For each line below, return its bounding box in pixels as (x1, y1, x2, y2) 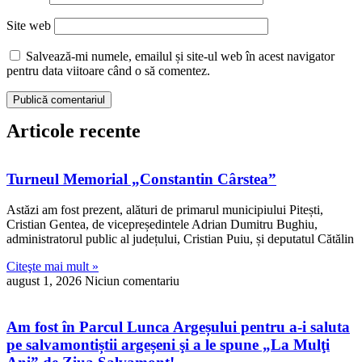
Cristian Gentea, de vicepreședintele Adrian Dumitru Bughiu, (6, 217, 318, 232)
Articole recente (6, 120, 141, 141)
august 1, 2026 (6, 274, 85, 288)
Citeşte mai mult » (6, 259, 99, 274)
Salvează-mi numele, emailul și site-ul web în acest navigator (26, 48, 335, 63)
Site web (6, 18, 51, 32)
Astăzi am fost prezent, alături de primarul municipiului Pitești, (6, 203, 323, 217)
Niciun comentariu (85, 274, 179, 288)
